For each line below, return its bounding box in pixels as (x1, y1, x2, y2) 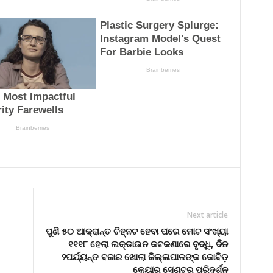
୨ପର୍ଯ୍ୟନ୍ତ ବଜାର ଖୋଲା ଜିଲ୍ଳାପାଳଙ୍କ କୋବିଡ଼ (61, 250, 228, 263)
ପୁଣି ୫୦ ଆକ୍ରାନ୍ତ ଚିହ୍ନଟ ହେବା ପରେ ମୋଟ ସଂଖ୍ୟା (45, 224, 228, 237)
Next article (186, 209, 228, 220)
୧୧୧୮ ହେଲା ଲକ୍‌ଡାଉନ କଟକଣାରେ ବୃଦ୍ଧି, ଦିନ (68, 237, 228, 250)
